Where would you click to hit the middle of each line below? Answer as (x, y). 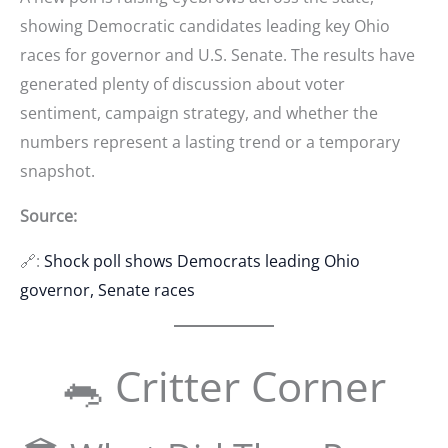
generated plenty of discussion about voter (182, 83)
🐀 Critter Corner (224, 385)
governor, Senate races (107, 289)
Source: (48, 215)
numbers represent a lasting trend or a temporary (210, 141)
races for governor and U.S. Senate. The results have (217, 54)
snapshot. (57, 170)
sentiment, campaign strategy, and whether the (199, 112)
